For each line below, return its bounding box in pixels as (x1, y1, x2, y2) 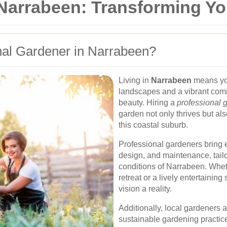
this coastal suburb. (119, 121, 188, 129)
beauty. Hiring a (119, 98, 177, 107)
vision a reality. (119, 184, 172, 193)
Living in (119, 76, 151, 85)
